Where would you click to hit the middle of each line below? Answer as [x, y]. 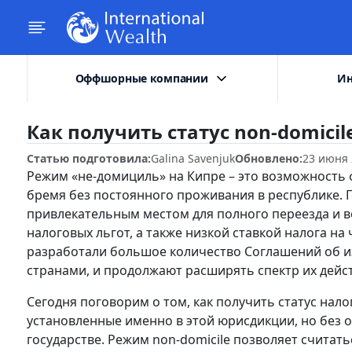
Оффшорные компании [141, 78]
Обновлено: [269, 158]
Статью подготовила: [89, 158]
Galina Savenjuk [193, 158]
